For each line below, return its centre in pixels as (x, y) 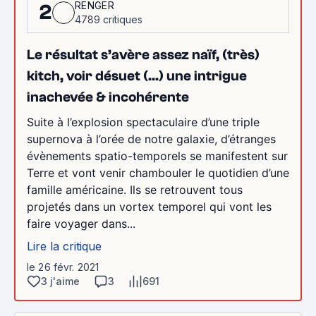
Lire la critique (64, 246)
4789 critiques (109, 19)
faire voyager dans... (81, 223)
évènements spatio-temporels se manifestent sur (157, 156)
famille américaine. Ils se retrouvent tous (135, 189)
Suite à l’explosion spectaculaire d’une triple (143, 122)
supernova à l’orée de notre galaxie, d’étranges (151, 139)
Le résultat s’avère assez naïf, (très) (143, 54)
